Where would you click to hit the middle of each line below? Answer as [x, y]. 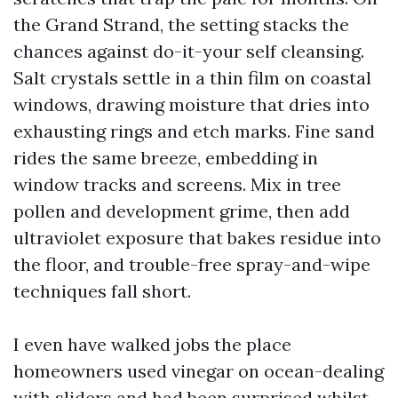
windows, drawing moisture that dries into [191, 104]
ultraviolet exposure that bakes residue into [197, 238]
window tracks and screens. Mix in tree [177, 184]
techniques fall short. [102, 291]
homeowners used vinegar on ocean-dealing [199, 371]
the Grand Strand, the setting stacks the [181, 24]
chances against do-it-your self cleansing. [189, 51]
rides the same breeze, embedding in [166, 158]
